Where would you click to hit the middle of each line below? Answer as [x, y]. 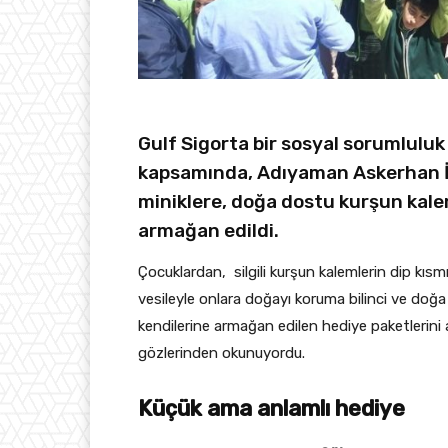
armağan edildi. [208, 230]
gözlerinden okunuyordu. [221, 352]
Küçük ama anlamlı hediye [271, 408]
